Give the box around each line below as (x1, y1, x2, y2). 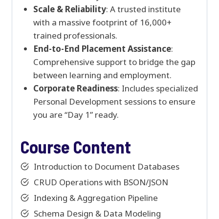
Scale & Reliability (33, 3, 106, 15)
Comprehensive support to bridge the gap (33, 56, 196, 67)
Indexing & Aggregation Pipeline (34, 192, 158, 204)
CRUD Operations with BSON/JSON (34, 176, 168, 188)
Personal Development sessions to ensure (33, 95, 196, 107)
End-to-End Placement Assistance (33, 43, 171, 54)
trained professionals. (33, 29, 117, 41)
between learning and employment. (33, 69, 172, 81)
